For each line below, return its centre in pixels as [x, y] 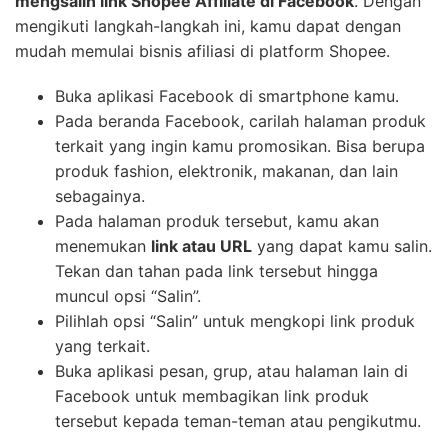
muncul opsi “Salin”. [128, 424]
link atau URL [201, 374]
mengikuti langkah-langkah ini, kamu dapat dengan [208, 154]
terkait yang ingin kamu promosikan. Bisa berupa [240, 274]
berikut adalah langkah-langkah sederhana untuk [199, 104]
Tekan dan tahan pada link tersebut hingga [216, 399]
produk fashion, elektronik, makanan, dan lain [226, 299]
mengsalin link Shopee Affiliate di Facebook [184, 129]
